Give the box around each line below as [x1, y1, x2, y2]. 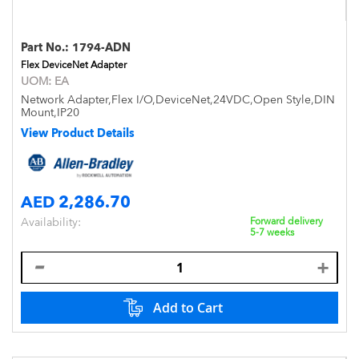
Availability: [21, 215, 81, 228]
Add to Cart [152, 298, 223, 317]
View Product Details [21, 127, 135, 139]
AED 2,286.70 [21, 192, 131, 212]
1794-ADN [72, 41, 131, 54]
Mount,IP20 [21, 106, 79, 119]
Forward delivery [250, 215, 323, 227]
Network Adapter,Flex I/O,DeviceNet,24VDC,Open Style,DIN [21, 93, 335, 106]
